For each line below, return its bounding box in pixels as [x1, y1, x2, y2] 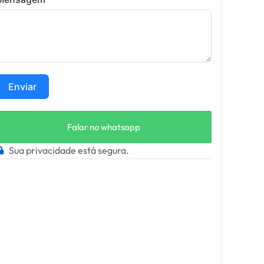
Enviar [8, 81, 37, 93]
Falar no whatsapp [67, 121, 140, 133]
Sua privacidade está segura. [9, 144, 130, 157]
